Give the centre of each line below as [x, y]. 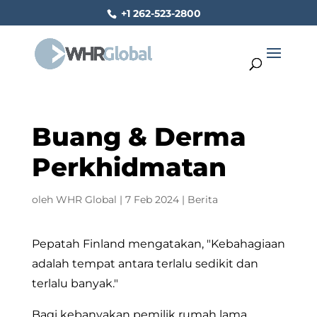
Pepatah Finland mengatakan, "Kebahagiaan [158, 244]
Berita [202, 200]
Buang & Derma [139, 137]
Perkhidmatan [129, 167]
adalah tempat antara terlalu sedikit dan [145, 264]
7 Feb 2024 [152, 200]
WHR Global [86, 200]
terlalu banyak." [75, 283]
